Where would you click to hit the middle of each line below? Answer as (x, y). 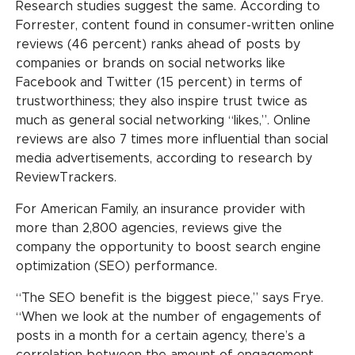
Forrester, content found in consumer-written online (175, 25)
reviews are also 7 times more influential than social (172, 139)
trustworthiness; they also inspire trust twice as (162, 101)
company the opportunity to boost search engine (168, 247)
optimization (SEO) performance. (116, 266)
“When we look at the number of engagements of (169, 317)
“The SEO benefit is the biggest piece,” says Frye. (170, 298)
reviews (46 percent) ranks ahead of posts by (158, 44)
